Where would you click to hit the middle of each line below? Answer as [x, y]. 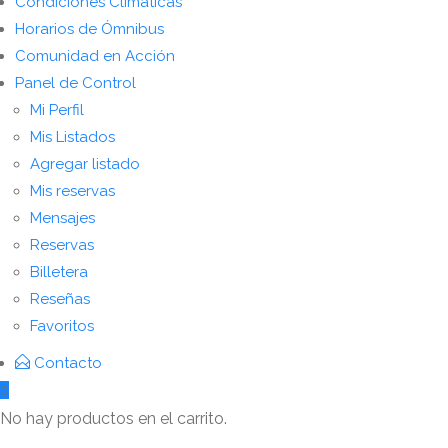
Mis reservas [72, 191]
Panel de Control [75, 83]
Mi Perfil [57, 110]
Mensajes [62, 218]
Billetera [59, 272]
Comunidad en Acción [95, 56]
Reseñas [60, 299]
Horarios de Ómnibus [89, 29]
